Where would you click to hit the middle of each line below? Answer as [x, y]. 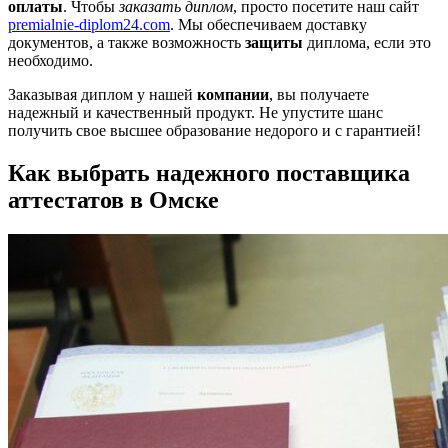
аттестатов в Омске [113, 199]
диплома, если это [367, 42]
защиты [274, 42]
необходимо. [50, 60]
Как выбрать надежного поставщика [209, 172]
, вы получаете [319, 94]
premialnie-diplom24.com [89, 24]
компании [233, 94]
